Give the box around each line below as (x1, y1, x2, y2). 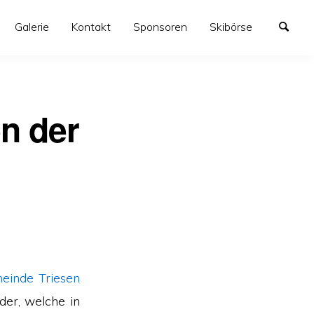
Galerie (15, 20, 50, 34)
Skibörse (210, 20, 253, 34)
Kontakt (71, 20, 111, 34)
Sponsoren (133, 20, 188, 34)
